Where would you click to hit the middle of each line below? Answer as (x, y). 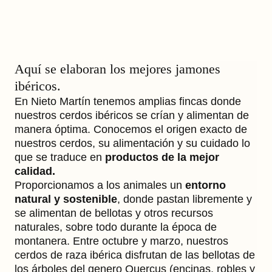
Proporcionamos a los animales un (100, 185)
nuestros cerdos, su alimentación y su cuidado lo (132, 143)
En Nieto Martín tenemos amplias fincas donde (128, 101)
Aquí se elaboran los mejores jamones (117, 69)
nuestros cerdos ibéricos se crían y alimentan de (132, 115)
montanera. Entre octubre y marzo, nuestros (121, 241)
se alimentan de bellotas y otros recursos (114, 213)
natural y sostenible (66, 199)
